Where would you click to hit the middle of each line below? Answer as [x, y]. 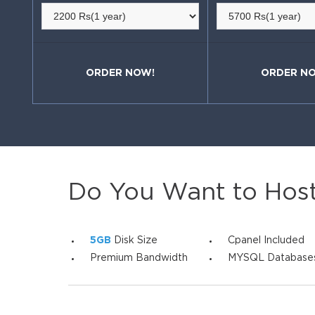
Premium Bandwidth [139, 258]
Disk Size [134, 240]
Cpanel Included [266, 240]
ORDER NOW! [120, 73]
